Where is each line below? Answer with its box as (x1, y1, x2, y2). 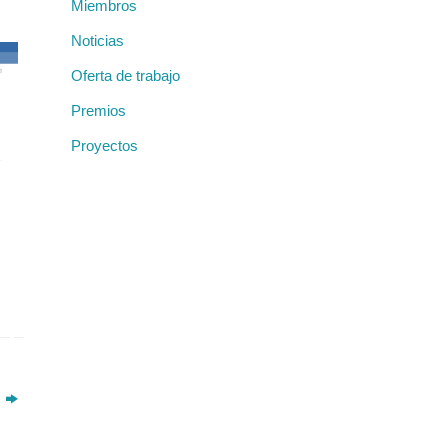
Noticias (71, 32, 124, 50)
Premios (71, 102, 126, 120)
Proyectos (71, 137, 138, 155)
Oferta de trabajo (71, 67, 180, 85)
